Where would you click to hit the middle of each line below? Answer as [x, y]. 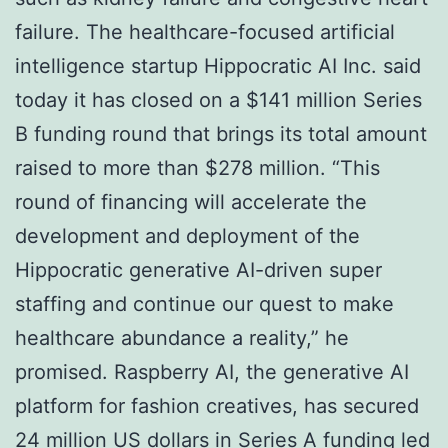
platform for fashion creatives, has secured [217, 405]
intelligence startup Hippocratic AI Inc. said [218, 65]
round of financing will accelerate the [191, 201]
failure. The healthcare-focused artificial [205, 31]
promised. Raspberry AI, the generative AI [212, 371]
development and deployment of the [187, 235]
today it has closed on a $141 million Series [218, 99]
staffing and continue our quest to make [204, 303]
